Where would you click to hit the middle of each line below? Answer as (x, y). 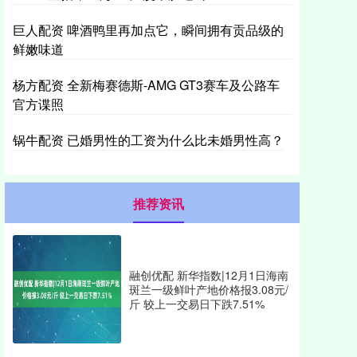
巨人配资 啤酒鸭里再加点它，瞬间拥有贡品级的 (148, 30)
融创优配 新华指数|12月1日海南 (209, 275)
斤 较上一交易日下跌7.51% (197, 304)
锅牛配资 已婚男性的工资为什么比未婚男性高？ (148, 140)
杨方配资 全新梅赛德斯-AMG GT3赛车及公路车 (146, 85)
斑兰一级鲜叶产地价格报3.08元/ (209, 289)
